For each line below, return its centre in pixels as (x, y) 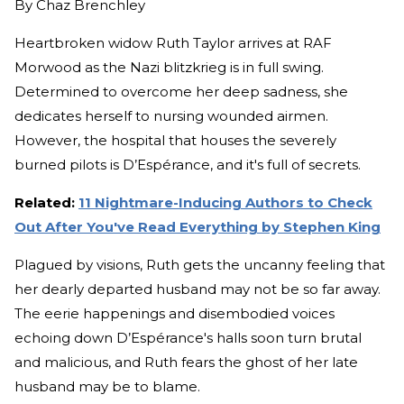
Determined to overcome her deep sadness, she (181, 91)
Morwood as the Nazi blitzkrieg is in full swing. (169, 67)
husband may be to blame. (107, 386)
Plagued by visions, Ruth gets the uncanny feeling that (200, 264)
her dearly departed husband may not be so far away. (197, 289)
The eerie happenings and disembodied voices (174, 313)
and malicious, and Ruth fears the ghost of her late (186, 362)
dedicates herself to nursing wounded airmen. (171, 115)
